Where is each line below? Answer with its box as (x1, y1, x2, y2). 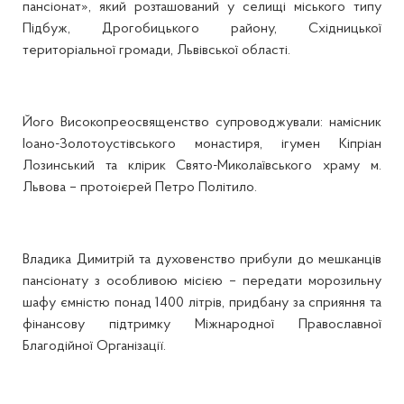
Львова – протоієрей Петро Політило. (23, 180, 261, 195)
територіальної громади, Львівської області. (23, 43, 294, 58)
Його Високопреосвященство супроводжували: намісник (23, 115, 381, 130)
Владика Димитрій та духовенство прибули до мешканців (23, 252, 381, 267)
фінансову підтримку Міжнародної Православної (23, 317, 381, 332)
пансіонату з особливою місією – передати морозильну (23, 274, 381, 289)
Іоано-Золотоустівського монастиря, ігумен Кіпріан (23, 137, 381, 151)
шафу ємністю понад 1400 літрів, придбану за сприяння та (23, 296, 381, 310)
